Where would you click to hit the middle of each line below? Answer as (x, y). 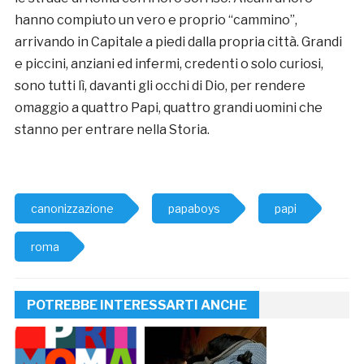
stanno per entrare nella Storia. (112, 129)
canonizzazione (72, 208)
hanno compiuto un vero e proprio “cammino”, (156, 19)
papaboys (194, 208)
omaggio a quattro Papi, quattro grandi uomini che (168, 107)
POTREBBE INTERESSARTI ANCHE (136, 305)
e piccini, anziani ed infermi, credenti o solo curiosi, (169, 63)
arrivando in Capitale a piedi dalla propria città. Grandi (178, 41)
